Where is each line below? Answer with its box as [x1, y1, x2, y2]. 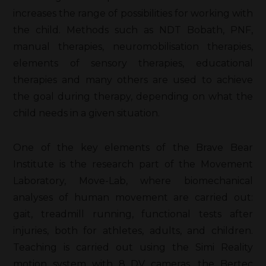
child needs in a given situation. [13, 107, 160, 119]
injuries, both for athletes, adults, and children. [13, 224, 253, 236]
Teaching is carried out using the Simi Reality [13, 241, 253, 253]
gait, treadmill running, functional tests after [13, 208, 253, 220]
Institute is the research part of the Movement [13, 158, 253, 170]
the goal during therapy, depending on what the [13, 90, 253, 102]
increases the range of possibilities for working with [13, 7, 253, 19]
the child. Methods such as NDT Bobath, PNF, [13, 24, 253, 36]
